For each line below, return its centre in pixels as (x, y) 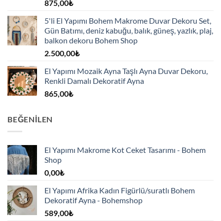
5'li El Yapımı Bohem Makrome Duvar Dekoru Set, (128, 21)
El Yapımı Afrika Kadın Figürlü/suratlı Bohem (120, 190)
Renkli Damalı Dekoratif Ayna (94, 81)
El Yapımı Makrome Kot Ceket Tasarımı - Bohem (125, 149)
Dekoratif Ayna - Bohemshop (93, 200)
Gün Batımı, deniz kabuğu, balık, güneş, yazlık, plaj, (129, 31)
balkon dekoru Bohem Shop (91, 40)
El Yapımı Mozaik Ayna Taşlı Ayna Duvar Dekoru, (126, 71)
